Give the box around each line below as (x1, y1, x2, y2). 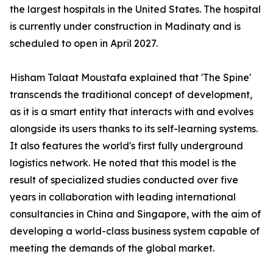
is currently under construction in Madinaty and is (10, 20, 241, 32)
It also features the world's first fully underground (10, 140, 243, 152)
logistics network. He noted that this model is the (10, 157, 236, 169)
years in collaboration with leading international (10, 191, 236, 203)
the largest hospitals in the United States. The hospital (10, 3, 261, 15)
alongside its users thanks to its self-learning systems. (10, 122, 258, 135)
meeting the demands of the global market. (10, 242, 214, 254)
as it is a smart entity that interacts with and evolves (10, 105, 253, 118)
